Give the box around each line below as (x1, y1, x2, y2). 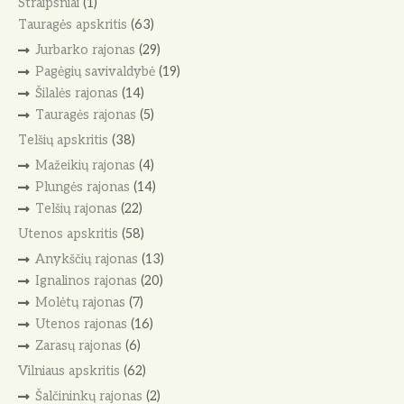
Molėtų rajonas (34, 295, 125, 311)
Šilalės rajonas (34, 85, 118, 101)
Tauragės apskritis (18, 17, 127, 33)
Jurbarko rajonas (34, 42, 135, 59)
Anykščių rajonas (34, 252, 138, 268)
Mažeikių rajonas (34, 158, 135, 174)
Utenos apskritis (18, 226, 118, 243)
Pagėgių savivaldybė (34, 64, 155, 80)
